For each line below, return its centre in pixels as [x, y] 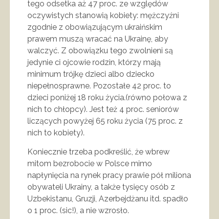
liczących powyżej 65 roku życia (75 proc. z [105, 121]
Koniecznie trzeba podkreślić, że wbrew [99, 152]
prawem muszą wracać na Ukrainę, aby [98, 39]
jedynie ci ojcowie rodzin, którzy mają [94, 62]
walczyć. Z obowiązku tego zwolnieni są [100, 50]
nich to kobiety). [56, 132]
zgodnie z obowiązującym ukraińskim [95, 27]
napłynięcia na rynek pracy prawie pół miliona [109, 175]
